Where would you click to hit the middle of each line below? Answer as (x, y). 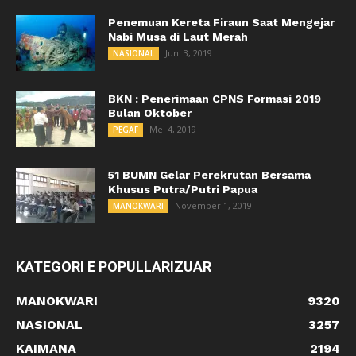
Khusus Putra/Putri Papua (183, 190)
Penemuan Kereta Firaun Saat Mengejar (221, 23)
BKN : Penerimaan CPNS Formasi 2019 (215, 99)
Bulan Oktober (150, 113)
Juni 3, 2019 (189, 53)
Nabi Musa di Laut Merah (178, 37)
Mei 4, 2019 (173, 130)
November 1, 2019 (213, 206)
